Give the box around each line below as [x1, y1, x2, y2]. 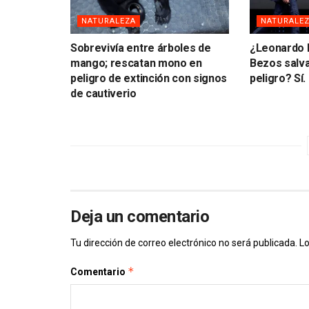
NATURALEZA [81, 16, 136, 26]
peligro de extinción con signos [70, 71, 228, 85]
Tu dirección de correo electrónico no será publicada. [70, 237, 297, 248]
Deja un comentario [70, 206, 210, 226]
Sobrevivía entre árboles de [70, 41, 211, 54]
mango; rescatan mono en [70, 56, 202, 70]
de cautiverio [70, 86, 137, 100]
